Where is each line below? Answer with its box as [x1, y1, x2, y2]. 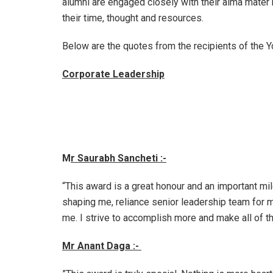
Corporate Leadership [62, 68, 165, 80]
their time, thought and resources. [62, 12, 204, 24]
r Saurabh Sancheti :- [71, 152, 166, 165]
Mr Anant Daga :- [62, 240, 141, 252]
